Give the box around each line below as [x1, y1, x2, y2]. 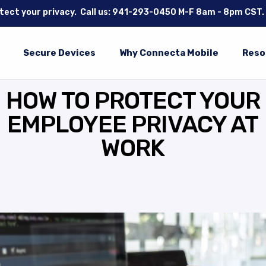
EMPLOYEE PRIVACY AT [7, 110, 259, 138]
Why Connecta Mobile [119, 47, 218, 58]
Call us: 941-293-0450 [80, 7, 178, 17]
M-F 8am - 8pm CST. [178, 7, 264, 17]
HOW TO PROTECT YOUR [5, 87, 260, 115]
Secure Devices [23, 47, 96, 58]
